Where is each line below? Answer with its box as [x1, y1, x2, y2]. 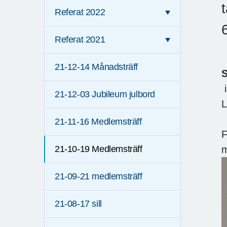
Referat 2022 [55, 7, 105, 18]
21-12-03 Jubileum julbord [55, 89, 155, 100]
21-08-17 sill [55, 199, 102, 209]
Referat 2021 [55, 34, 105, 45]
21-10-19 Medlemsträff [55, 144, 142, 155]
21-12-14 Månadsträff [55, 62, 138, 72]
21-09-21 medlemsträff [55, 171, 142, 182]
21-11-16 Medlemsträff [55, 117, 142, 127]
